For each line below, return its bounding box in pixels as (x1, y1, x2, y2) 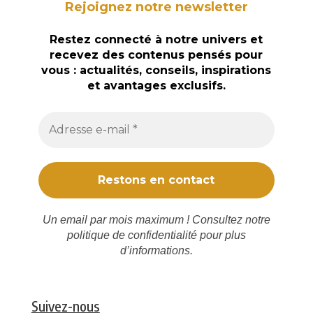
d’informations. (119, 244, 193, 256)
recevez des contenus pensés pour (50, 48, 263, 61)
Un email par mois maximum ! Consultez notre (42, 213, 270, 226)
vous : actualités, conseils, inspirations (41, 63, 272, 77)
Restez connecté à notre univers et (50, 32, 263, 46)
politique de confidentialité (66, 228, 197, 241)
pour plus (196, 228, 246, 241)
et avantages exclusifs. (87, 78, 226, 92)
